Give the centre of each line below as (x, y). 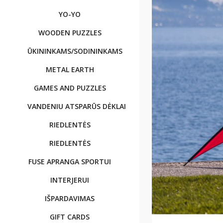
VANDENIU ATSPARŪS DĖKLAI (77, 106)
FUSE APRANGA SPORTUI (70, 162)
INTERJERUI (70, 180)
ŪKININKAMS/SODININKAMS (75, 51)
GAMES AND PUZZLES (70, 88)
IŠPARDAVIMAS (70, 198)
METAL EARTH (70, 69)
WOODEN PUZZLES (70, 33)
